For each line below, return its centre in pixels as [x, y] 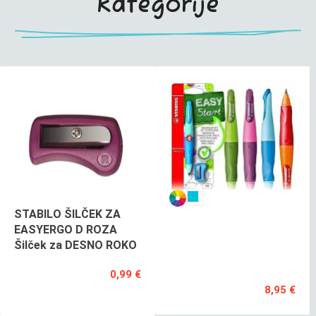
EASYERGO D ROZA [66, 230]
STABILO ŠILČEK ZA [67, 214]
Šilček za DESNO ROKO [75, 245]
